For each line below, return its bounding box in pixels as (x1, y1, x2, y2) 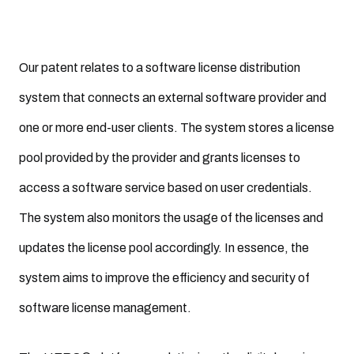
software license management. (19, 301, 191, 314)
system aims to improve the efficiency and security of (19, 271, 310, 284)
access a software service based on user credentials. (19, 181, 312, 194)
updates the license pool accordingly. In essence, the (19, 241, 309, 254)
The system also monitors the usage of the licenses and (19, 211, 323, 224)
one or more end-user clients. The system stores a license (19, 121, 334, 134)
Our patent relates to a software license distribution (19, 61, 300, 74)
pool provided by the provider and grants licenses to (19, 151, 300, 164)
